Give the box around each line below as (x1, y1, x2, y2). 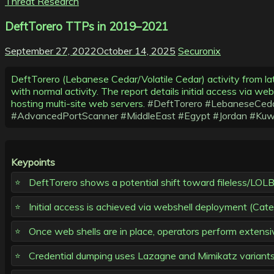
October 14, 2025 (97, 45, 176, 57)
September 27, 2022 (5, 45, 97, 57)
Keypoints (11, 156, 55, 169)
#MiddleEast (120, 109, 176, 122)
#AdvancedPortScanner (11, 109, 118, 122)
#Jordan (213, 109, 247, 122)
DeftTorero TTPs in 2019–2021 (5, 18, 168, 34)
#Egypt (178, 109, 210, 122)
